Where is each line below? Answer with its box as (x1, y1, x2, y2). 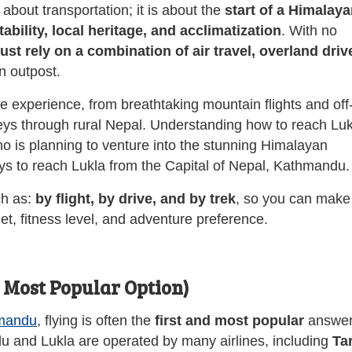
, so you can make (236, 190, 350, 207)
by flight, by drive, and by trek (35, 190, 236, 207)
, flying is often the (37, 312, 155, 328)
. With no (281, 22, 337, 38)
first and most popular (155, 312, 304, 328)
